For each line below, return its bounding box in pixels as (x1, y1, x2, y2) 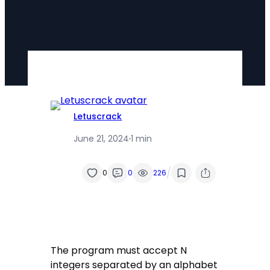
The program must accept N (51, 243, 187, 258)
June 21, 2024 (74, 132, 130, 145)
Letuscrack (74, 110, 122, 122)
